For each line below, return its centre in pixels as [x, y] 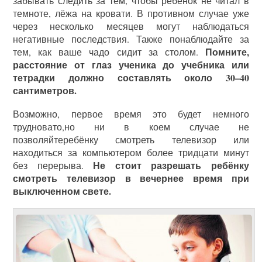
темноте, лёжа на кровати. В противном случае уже [131, 13]
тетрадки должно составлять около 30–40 [131, 77]
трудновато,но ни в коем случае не [131, 127]
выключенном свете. [62, 191]
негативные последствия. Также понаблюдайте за [131, 39]
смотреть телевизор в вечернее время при [131, 178]
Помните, [227, 52]
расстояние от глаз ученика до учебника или [131, 65]
